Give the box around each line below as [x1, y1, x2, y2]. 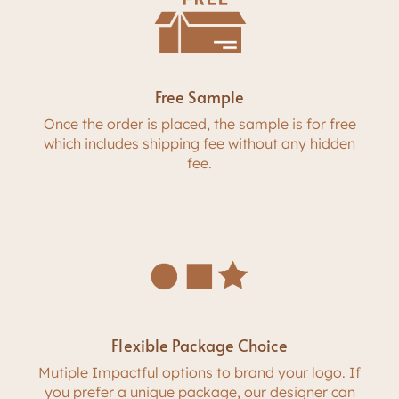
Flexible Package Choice [111, 334, 288, 357]
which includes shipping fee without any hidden [44, 134, 355, 152]
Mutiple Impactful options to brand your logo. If [38, 363, 361, 382]
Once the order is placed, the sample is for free [43, 114, 356, 133]
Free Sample [154, 85, 245, 108]
